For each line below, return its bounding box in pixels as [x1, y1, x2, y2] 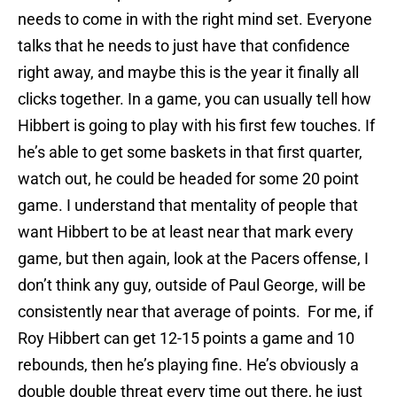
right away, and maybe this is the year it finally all [18, 63, 359, 82]
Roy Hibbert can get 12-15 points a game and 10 [18, 329, 354, 348]
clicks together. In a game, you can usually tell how [18, 90, 371, 109]
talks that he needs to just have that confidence [18, 36, 350, 56]
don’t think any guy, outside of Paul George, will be [18, 276, 366, 295]
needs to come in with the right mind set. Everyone [18, 10, 372, 29]
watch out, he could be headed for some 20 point [18, 169, 359, 189]
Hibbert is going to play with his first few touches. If [18, 116, 375, 136]
